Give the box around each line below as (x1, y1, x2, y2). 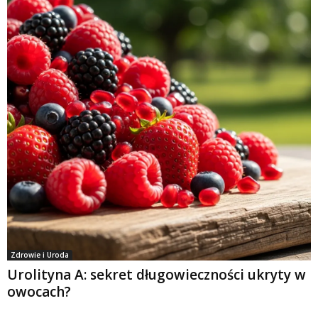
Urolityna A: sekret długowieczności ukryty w (7, 265, 306, 284)
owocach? (7, 282, 71, 301)
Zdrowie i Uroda (11, 249, 69, 260)
